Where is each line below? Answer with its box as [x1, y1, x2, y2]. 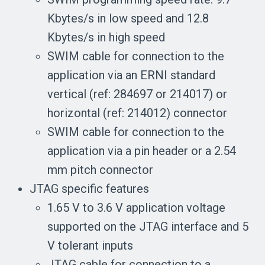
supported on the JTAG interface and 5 [47, 219, 248, 234]
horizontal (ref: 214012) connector [47, 106, 227, 120]
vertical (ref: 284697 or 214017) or [47, 87, 227, 101]
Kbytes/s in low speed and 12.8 [47, 11, 209, 25]
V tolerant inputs [47, 238, 133, 253]
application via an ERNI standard [47, 68, 215, 82]
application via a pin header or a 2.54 [47, 144, 236, 158]
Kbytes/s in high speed [47, 30, 165, 44]
